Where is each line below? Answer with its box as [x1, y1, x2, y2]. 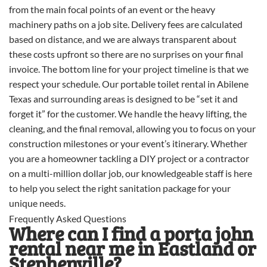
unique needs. [9, 197, 66, 209]
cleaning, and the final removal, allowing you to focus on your [9, 122, 256, 134]
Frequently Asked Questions [9, 212, 126, 224]
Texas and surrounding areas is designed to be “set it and [9, 92, 238, 104]
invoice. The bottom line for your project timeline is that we [9, 63, 249, 74]
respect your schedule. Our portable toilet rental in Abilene [9, 77, 249, 89]
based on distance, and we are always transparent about [9, 33, 237, 45]
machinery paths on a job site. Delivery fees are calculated [9, 18, 243, 30]
